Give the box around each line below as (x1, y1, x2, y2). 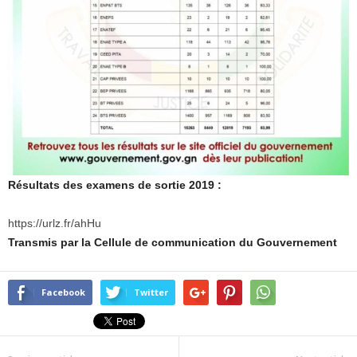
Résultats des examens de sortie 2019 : (8, 178, 222, 192)
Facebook (41, 286, 85, 299)
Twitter (134, 286, 168, 299)
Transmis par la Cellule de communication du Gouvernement (8, 236, 337, 249)
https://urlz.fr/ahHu (8, 217, 101, 230)
